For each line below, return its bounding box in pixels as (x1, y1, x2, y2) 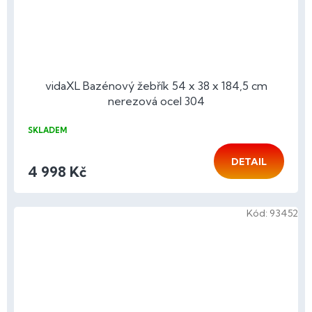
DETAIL (231, 155, 267, 168)
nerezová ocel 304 (107, 93, 205, 108)
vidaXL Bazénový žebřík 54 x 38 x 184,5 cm (45, 78, 267, 93)
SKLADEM (28, 125, 67, 135)
